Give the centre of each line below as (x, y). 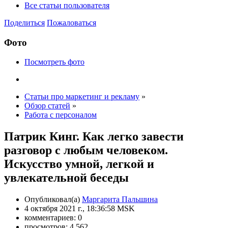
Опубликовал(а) (53, 199)
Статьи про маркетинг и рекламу (82, 97)
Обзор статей (47, 106)
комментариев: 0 (53, 218)
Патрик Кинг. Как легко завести (94, 137)
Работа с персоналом (61, 115)
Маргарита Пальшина (120, 199)
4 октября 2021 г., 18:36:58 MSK (80, 209)
